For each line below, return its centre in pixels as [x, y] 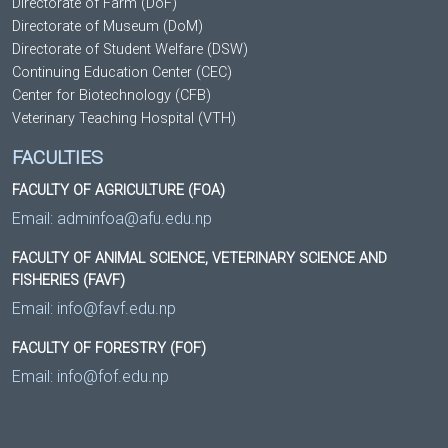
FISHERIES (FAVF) [68, 280]
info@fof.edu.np [113, 376]
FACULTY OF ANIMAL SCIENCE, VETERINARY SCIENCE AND [199, 258]
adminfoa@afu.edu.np [134, 218]
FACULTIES [57, 157]
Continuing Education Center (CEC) [122, 72]
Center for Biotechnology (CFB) [111, 95]
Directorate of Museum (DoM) [107, 26]
